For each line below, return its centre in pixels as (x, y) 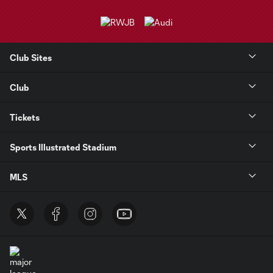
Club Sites (31, 57)
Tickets (25, 117)
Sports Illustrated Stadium (63, 147)
